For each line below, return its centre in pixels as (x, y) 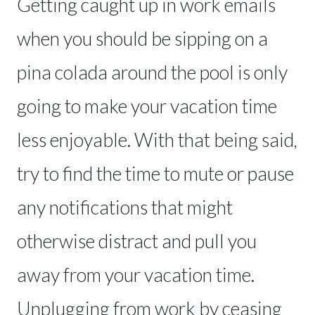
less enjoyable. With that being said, (157, 139)
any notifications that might (125, 207)
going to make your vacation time (147, 105)
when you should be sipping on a (142, 38)
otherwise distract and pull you (137, 240)
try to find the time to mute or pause (155, 173)
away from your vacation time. (136, 274)
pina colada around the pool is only (152, 72)
